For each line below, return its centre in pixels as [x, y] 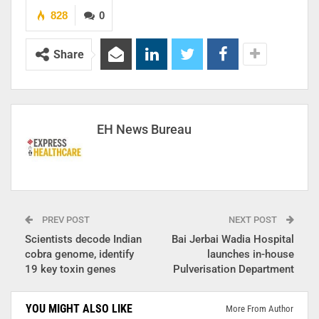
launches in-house [251, 255]
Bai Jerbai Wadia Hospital [233, 240]
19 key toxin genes [70, 270]
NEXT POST [254, 220]
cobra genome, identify [79, 255]
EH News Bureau [144, 130]
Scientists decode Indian [83, 240]
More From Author [260, 309]
